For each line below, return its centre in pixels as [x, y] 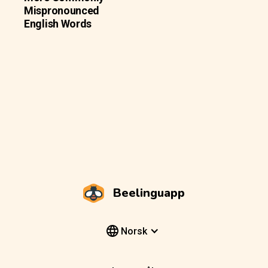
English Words [58, 23]
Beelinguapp [149, 193]
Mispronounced [62, 10]
